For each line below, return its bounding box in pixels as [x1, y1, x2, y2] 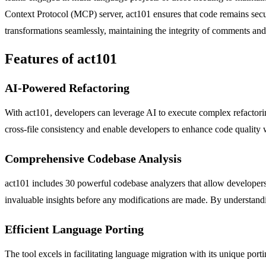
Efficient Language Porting [5, 222, 144, 236]
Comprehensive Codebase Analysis [5, 151, 182, 165]
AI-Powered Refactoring [5, 81, 129, 94]
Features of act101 [5, 50, 117, 66]
